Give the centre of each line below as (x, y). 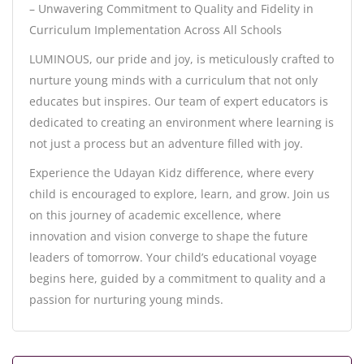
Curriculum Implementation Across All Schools (156, 30)
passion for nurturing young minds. (126, 300)
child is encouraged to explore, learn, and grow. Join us (180, 194)
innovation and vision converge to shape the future (169, 236)
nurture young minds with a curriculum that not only (173, 80)
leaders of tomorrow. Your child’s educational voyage (173, 258)
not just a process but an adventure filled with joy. (166, 144)
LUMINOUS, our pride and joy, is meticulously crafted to (182, 59)
